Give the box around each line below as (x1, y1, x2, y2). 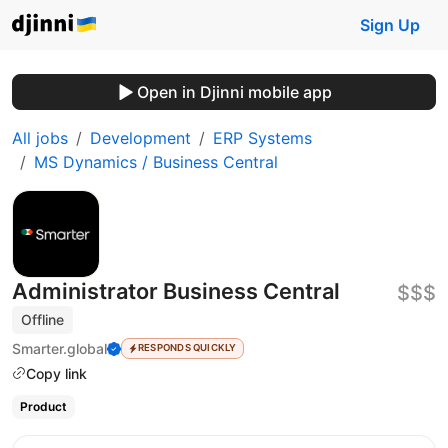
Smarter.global (12, 339, 107, 357)
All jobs (12, 128, 68, 148)
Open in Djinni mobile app (136, 82, 332, 102)
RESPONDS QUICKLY (137, 342, 237, 354)
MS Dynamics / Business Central (34, 152, 278, 172)
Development (90, 128, 191, 148)
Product (19, 399, 67, 415)
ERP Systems (213, 128, 312, 148)
